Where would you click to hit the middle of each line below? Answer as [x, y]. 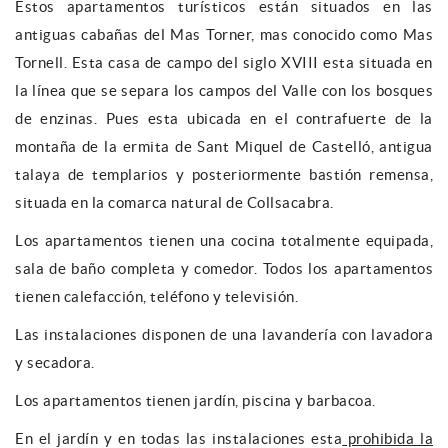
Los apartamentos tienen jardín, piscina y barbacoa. [195, 400]
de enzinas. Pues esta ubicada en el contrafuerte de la [224, 118]
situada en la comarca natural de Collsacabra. [174, 202]
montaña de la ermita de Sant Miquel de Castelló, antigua [224, 146]
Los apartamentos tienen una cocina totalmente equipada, [224, 240]
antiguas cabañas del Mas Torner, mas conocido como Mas [224, 34]
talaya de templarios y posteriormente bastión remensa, [224, 174]
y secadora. [55, 362]
